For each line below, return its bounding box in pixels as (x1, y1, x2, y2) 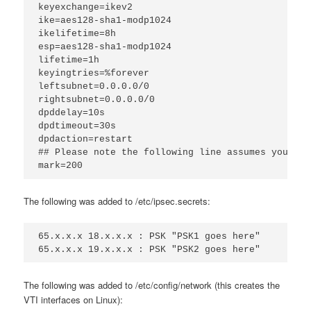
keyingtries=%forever (38, 67, 150, 78)
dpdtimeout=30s (38, 120, 117, 131)
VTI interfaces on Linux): (24, 292, 124, 306)
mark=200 (38, 160, 83, 171)
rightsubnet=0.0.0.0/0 (38, 94, 155, 105)
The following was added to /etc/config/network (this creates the (24, 278, 280, 292)
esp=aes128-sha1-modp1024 (38, 41, 172, 52)
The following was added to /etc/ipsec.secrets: (24, 194, 211, 208)
